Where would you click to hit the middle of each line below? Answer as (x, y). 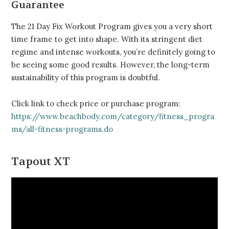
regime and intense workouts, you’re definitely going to (113, 52)
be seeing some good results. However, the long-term (110, 65)
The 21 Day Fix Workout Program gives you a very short (112, 27)
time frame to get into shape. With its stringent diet (107, 39)
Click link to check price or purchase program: (96, 103)
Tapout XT (41, 161)
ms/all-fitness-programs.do (62, 129)
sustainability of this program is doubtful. (86, 78)
